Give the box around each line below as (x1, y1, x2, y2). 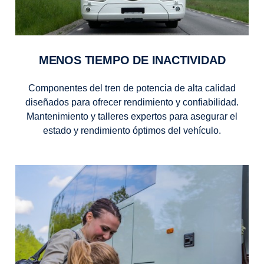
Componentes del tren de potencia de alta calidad (28, 83, 236, 94)
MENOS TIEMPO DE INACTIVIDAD (48, 54, 226, 67)
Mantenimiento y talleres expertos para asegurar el (27, 111, 237, 122)
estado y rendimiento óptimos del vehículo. (43, 126, 221, 136)
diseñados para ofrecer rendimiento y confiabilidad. (25, 97, 239, 108)
